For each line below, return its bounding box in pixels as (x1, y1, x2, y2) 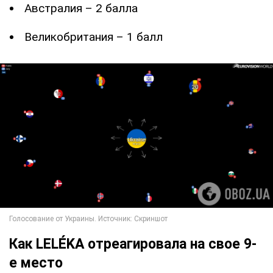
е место (9, 254, 63, 271)
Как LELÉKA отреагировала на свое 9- (9, 235, 257, 252)
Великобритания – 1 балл (24, 29, 163, 44)
